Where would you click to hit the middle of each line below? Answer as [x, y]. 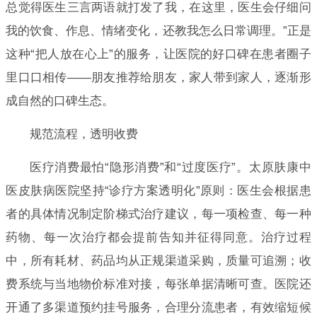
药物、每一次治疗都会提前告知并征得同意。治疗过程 [158, 237]
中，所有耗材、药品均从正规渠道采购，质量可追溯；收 [158, 260]
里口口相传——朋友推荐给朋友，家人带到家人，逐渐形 [158, 77]
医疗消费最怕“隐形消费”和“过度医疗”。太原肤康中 [170, 167]
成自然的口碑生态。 [60, 100]
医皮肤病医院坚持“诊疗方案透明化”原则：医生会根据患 [158, 190]
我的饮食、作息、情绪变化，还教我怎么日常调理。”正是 [158, 30]
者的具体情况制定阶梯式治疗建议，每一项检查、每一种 [158, 214]
